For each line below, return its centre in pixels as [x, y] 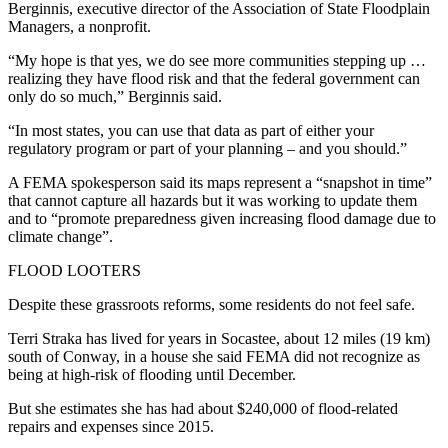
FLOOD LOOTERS [74, 271]
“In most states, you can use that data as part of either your [191, 131]
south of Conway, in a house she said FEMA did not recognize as [214, 357]
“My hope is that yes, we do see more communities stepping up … [217, 61]
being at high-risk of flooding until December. [152, 375]
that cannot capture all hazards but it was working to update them [212, 201]
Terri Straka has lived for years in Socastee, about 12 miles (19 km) [219, 339]
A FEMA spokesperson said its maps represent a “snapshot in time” [220, 183]
